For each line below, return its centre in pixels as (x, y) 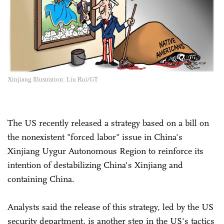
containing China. (42, 179)
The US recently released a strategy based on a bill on (108, 123)
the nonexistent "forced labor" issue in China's (95, 137)
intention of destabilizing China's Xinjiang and (95, 165)
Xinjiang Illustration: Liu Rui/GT (53, 79)
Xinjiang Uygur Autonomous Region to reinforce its (105, 151)
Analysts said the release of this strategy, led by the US (110, 207)
